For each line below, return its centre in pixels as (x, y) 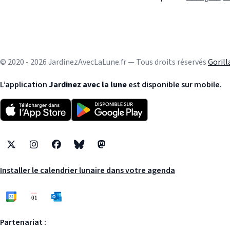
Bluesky (92, 150)
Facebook (72, 150)
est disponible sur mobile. (174, 85)
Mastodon (119, 150)
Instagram (52, 150)
